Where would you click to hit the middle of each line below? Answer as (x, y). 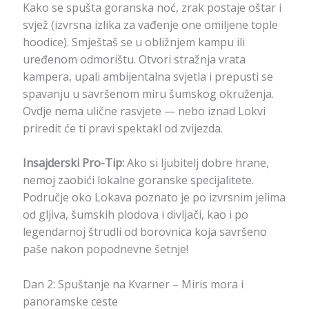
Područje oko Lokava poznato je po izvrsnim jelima (154, 198)
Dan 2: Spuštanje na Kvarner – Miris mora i (133, 284)
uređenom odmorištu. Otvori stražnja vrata (134, 59)
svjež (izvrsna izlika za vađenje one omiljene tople (150, 24)
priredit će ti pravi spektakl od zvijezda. (122, 128)
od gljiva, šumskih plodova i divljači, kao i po (135, 215)
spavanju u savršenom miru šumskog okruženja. (148, 93)
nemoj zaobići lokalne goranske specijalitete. (138, 180)
